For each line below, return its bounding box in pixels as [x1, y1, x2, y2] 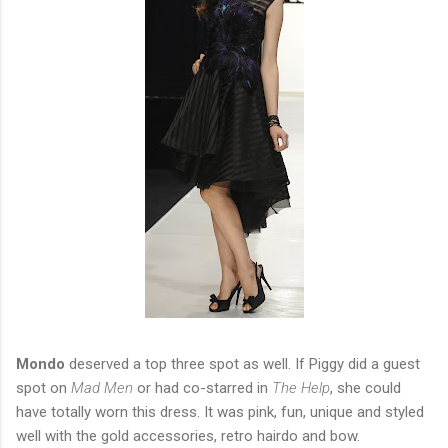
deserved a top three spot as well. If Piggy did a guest [65, 354, 420, 373]
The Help [272, 378, 330, 397]
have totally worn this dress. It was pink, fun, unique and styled [16, 402, 424, 421]
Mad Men [71, 378, 133, 397]
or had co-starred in [133, 378, 272, 397]
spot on [16, 378, 71, 397]
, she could [330, 378, 401, 397]
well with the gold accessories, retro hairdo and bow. [16, 426, 360, 445]
